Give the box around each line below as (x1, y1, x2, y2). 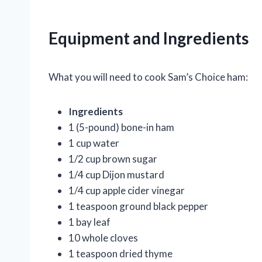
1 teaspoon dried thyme (68, 247, 173, 260)
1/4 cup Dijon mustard (68, 168, 164, 181)
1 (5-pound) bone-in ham (68, 121, 174, 134)
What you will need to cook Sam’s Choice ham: (49, 71, 248, 84)
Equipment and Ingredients (49, 28, 249, 49)
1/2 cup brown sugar (68, 153, 157, 166)
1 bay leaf (68, 216, 111, 229)
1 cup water (68, 137, 119, 150)
